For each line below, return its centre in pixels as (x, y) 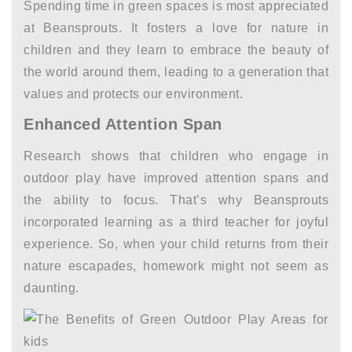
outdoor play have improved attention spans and (176, 178)
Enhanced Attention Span (123, 124)
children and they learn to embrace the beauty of (176, 50)
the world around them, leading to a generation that (176, 72)
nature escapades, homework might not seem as (176, 266)
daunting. (51, 288)
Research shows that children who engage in (176, 156)
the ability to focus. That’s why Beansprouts (176, 200)
